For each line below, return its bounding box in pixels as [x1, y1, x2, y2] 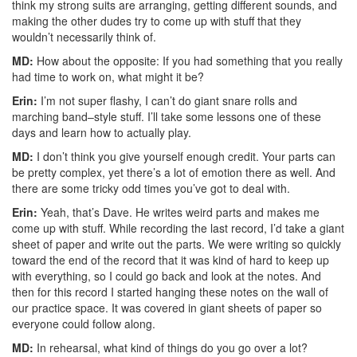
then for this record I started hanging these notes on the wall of [12, 283, 328, 300]
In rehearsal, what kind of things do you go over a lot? [33, 339, 308, 355]
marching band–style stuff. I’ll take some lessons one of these [12, 108, 321, 124]
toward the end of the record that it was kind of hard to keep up [12, 251, 329, 268]
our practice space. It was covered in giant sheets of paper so [12, 299, 322, 316]
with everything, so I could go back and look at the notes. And [12, 267, 321, 284]
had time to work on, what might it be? [12, 68, 204, 84]
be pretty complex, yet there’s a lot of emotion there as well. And [12, 163, 335, 180]
